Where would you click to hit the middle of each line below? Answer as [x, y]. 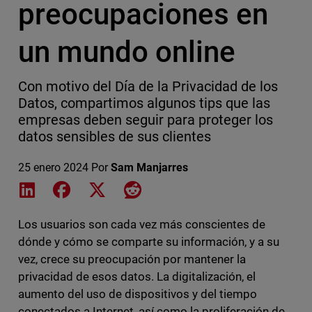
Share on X [135, 189]
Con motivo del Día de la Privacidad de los [148, 87]
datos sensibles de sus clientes [114, 137]
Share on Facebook [120, 189]
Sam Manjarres [149, 168]
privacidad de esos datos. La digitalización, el [137, 277]
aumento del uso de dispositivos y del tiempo [138, 294]
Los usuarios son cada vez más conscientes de [142, 225]
